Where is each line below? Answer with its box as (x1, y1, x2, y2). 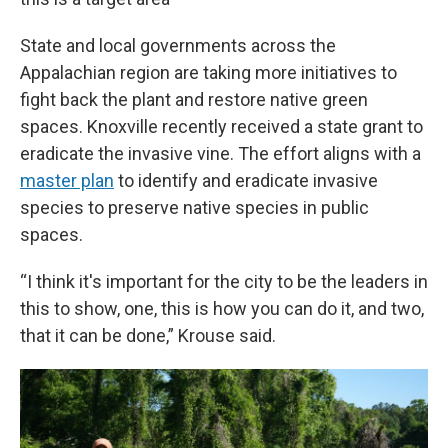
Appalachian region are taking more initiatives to (20, 62, 397, 83)
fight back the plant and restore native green (20, 89, 368, 110)
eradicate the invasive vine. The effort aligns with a (20, 143, 421, 164)
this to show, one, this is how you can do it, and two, (20, 298, 424, 319)
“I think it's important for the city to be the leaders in (20, 271, 428, 292)
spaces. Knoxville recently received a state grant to (20, 116, 423, 137)
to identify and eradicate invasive (114, 170, 378, 191)
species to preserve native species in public (20, 197, 369, 218)
